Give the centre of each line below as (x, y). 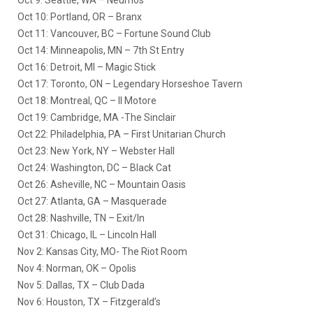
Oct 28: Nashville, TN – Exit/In (81, 218)
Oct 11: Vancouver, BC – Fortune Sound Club (114, 34)
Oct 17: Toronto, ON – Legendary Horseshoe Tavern (130, 84)
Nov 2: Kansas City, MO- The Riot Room (102, 252)
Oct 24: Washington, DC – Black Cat (94, 168)
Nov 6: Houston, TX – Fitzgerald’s (89, 302)
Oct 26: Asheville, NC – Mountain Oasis (102, 185)
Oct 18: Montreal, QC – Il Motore (87, 101)
